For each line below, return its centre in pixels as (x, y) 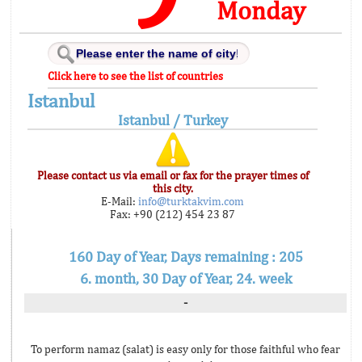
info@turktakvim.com (190, 201)
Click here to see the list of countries (136, 76)
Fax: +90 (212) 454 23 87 (173, 214)
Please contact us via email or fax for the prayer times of (173, 175)
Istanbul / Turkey (173, 120)
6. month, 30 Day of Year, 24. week (185, 278)
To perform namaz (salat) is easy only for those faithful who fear (185, 349)
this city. (173, 188)
